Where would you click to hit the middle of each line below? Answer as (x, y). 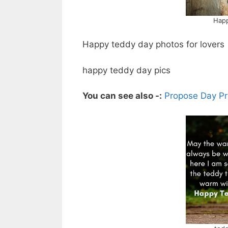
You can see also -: (122, 96)
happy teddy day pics (126, 70)
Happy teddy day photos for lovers (153, 45)
